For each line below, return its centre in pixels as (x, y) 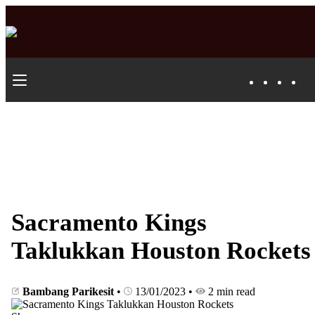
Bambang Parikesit (68, 292)
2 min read (230, 292)
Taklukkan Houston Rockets (161, 251)
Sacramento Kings (109, 223)
